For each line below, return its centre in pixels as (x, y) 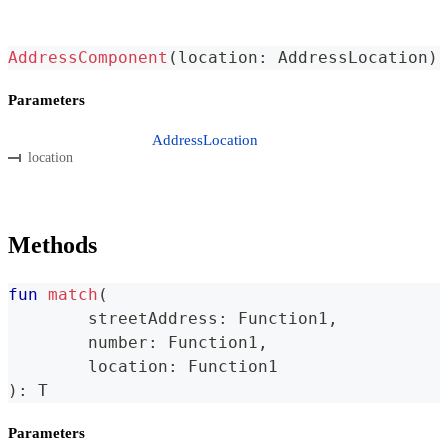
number (118, 343)
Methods (52, 245)
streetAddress (153, 319)
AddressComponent (88, 57)
